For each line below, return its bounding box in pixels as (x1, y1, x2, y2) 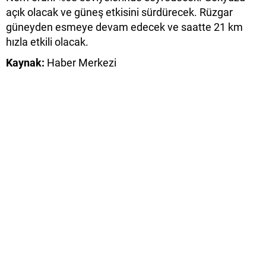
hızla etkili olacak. (6, 36, 88, 49)
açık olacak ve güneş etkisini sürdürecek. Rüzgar (6, 6, 233, 19)
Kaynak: (6, 56, 45, 69)
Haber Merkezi (45, 56, 116, 69)
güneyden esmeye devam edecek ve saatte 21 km (6, 21, 243, 34)
